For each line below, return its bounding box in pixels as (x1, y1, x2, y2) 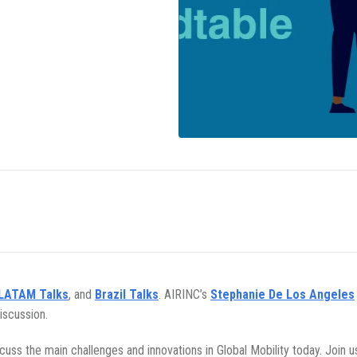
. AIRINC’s (159, 287, 210, 303)
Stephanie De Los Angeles (210, 287, 355, 303)
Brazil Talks (95, 287, 159, 303)
